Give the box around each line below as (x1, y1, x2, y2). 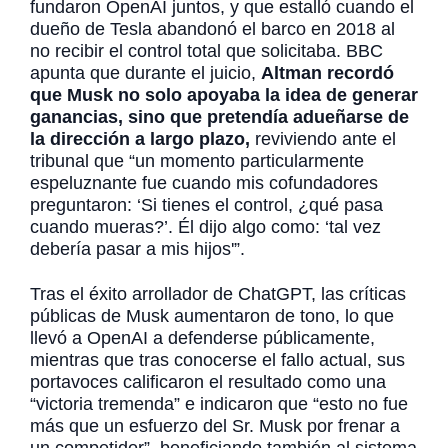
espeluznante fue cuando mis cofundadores (30, 173, 378, 194)
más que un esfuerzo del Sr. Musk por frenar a (30, 415, 400, 436)
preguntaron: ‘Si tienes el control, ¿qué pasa (30, 195, 383, 216)
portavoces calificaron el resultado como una (30, 371, 386, 392)
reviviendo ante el (255, 129, 396, 150)
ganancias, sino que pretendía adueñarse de (30, 107, 409, 128)
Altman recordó (261, 63, 394, 84)
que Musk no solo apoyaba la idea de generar (30, 85, 418, 106)
